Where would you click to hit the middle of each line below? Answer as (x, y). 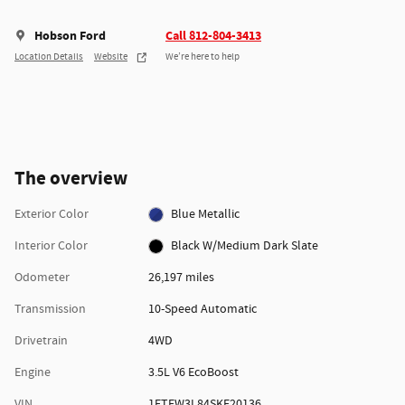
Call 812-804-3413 (213, 36)
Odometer (42, 278)
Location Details (49, 57)
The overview (71, 179)
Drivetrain (41, 341)
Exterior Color (52, 215)
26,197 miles (181, 278)
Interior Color (51, 246)
